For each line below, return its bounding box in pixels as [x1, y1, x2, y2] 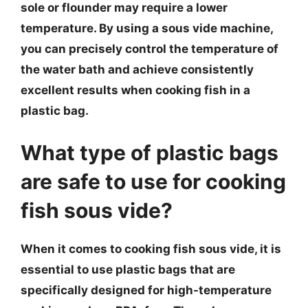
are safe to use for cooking [21, 169, 286, 194]
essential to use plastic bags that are [21, 263, 235, 276]
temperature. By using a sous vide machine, [21, 21, 273, 35]
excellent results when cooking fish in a [21, 82, 250, 97]
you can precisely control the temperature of [21, 41, 278, 56]
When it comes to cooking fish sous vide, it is [21, 242, 281, 256]
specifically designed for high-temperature [21, 283, 272, 297]
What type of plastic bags [21, 140, 278, 165]
